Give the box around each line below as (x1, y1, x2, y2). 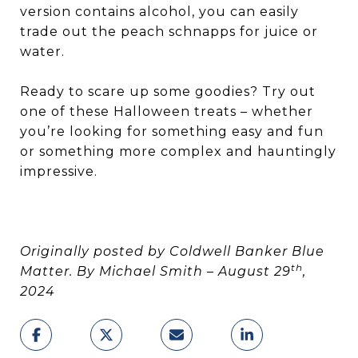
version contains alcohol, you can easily (20, 4, 299, 19)
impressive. (20, 164, 97, 179)
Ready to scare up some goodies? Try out (20, 84, 316, 99)
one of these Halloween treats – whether (20, 104, 313, 119)
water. (20, 44, 65, 59)
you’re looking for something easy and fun (20, 124, 324, 139)
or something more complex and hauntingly (20, 144, 336, 159)
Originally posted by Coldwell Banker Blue (20, 244, 324, 259)
